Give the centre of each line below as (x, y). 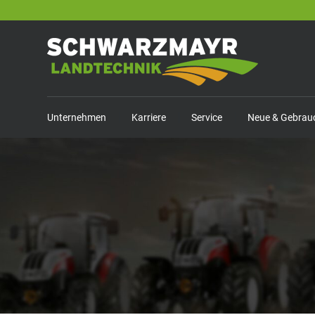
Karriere (149, 117)
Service (207, 117)
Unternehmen (77, 117)
